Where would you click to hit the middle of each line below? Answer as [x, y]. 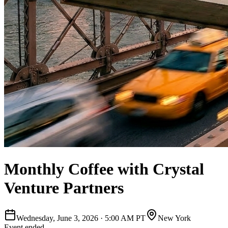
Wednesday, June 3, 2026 [57, 218]
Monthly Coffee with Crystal [104, 169]
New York [174, 218]
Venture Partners [64, 188]
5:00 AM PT [125, 218]
